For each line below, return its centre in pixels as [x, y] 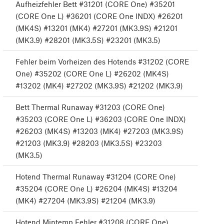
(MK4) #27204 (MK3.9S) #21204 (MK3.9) [85, 201]
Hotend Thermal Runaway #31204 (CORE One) [96, 177]
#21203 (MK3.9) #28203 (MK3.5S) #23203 [89, 143]
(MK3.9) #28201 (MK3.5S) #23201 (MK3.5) [88, 40]
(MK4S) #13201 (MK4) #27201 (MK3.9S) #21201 [96, 28]
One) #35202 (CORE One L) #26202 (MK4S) [92, 74]
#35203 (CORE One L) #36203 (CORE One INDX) [101, 119]
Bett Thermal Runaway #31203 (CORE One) [90, 107]
